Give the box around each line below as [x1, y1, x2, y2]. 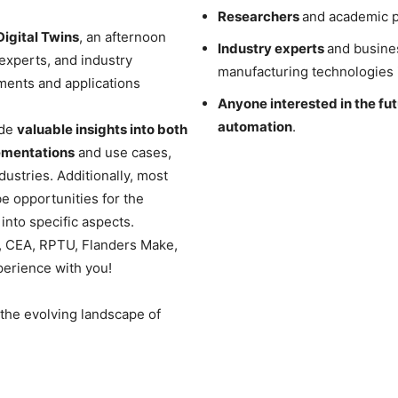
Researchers [218, 7, 302, 25]
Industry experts [218, 39, 327, 57]
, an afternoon [79, 28, 166, 45]
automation [218, 117, 292, 135]
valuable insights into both [17, 120, 187, 138]
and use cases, [75, 143, 171, 161]
